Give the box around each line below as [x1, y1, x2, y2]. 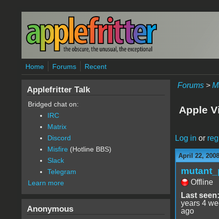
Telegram [47, 168, 76, 175]
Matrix [47, 123, 66, 131]
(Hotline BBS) [67, 145, 111, 153]
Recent [84, 63, 107, 70]
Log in [175, 133, 197, 142]
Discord [47, 134, 71, 142]
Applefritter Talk [26, 85, 90, 94]
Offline [190, 177, 213, 186]
